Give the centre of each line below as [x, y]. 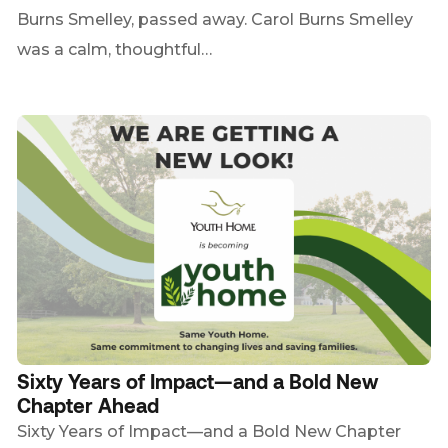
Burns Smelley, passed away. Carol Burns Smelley [215, 19]
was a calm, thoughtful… [115, 49]
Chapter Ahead [88, 405]
